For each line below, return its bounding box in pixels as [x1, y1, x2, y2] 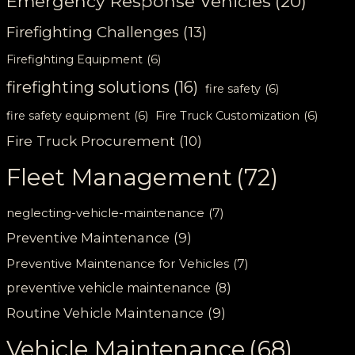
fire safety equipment [6, 108, 131, 123]
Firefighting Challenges [6, 22, 180, 41]
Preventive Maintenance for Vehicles [6, 255, 230, 271]
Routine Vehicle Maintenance [6, 304, 204, 321]
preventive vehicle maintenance [6, 280, 212, 296]
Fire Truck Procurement [6, 132, 176, 149]
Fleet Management [6, 162, 233, 191]
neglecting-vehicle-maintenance [6, 204, 205, 220]
